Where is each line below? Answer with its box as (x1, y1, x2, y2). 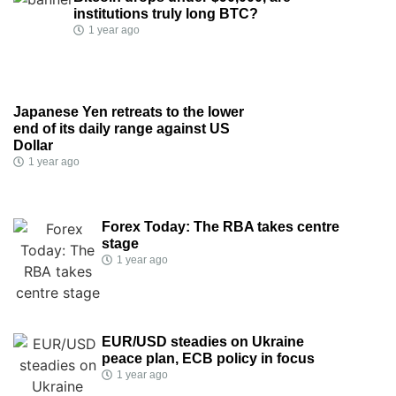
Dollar (13, 138, 53, 154)
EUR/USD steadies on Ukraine (102, 334, 304, 350)
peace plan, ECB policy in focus (102, 351, 315, 367)
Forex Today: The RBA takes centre (102, 219, 339, 235)
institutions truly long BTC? (73, 6, 258, 22)
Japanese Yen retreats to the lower (13, 104, 244, 120)
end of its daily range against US (13, 121, 230, 137)
